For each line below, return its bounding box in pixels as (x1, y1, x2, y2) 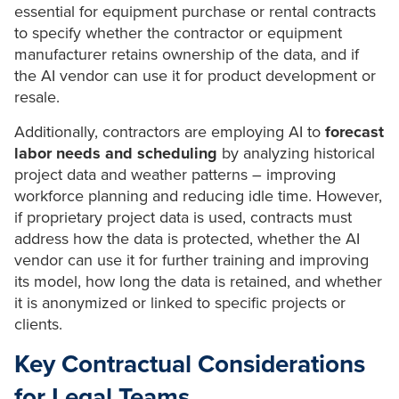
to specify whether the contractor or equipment (14, 23, 342, 44)
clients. (14, 314, 62, 335)
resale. (14, 87, 60, 108)
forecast (321, 122, 384, 142)
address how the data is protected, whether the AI (14, 229, 360, 249)
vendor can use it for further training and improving (14, 250, 369, 271)
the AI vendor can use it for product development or (14, 66, 376, 86)
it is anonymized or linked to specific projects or (14, 293, 346, 313)
